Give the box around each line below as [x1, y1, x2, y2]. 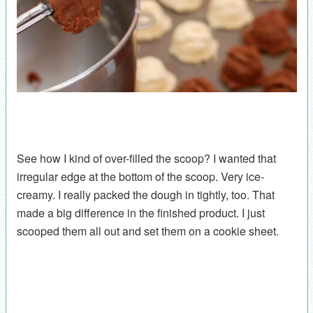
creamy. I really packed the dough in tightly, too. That [16, 187, 275, 203]
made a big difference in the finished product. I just [16, 205, 265, 221]
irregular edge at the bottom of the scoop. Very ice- [16, 168, 264, 185]
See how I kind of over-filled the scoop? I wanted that [16, 150, 276, 167]
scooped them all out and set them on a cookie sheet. [16, 223, 279, 240]
